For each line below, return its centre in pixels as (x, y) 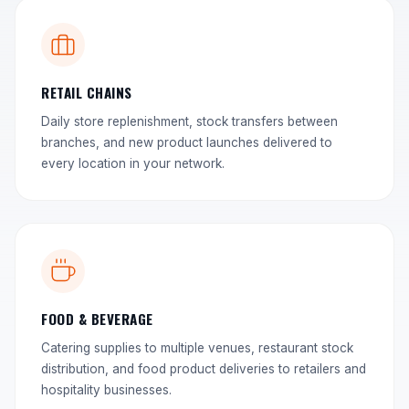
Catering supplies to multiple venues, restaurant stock (197, 348)
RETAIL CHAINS (87, 92)
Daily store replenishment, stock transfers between (189, 121)
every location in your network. (133, 163)
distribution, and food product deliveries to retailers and (204, 369)
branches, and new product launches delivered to (187, 142)
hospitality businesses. (106, 390)
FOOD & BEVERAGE (97, 319)
